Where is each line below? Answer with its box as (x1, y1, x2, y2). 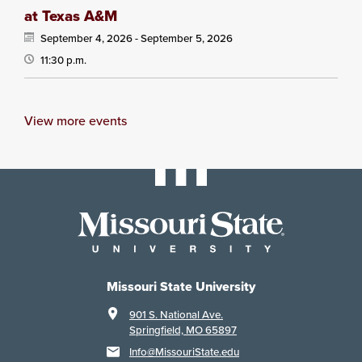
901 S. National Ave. (129, 307, 223, 323)
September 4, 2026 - (40, 31, 141, 46)
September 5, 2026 (141, 31, 233, 46)
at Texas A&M (24, 5, 117, 27)
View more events (24, 112, 127, 129)
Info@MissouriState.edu (129, 344, 239, 360)
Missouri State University (107, 277, 255, 297)
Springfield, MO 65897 (129, 322, 237, 339)
